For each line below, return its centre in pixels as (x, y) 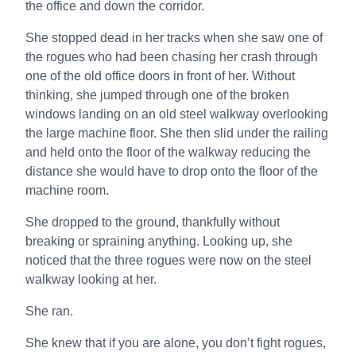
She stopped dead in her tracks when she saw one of (174, 38)
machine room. (67, 190)
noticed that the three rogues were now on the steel (168, 260)
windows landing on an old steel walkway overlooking (177, 114)
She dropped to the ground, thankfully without (153, 222)
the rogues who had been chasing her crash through (172, 57)
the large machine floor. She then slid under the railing (177, 133)
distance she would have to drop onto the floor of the (172, 171)
